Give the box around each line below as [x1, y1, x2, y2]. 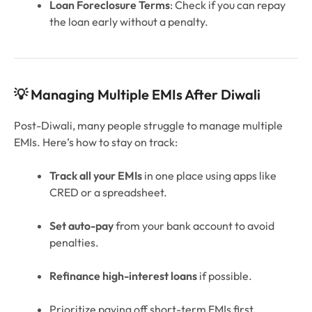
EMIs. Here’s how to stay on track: [14, 135, 178, 150]
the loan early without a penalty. [49, 15, 208, 29]
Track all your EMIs [49, 169, 142, 183]
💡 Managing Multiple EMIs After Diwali [14, 86, 260, 104]
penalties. [49, 235, 99, 250]
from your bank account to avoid [114, 219, 274, 233]
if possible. [197, 269, 252, 283]
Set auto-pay [49, 219, 114, 233]
